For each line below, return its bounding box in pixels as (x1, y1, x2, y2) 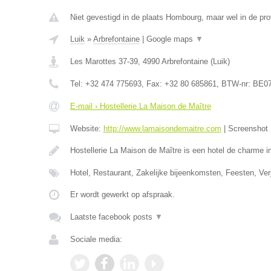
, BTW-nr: (216, 79, 253, 88)
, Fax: (141, 79, 165, 88)
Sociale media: (70, 235, 122, 244)
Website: (70, 124, 103, 133)
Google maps (146, 34, 195, 44)
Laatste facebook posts (70, 212, 155, 221)
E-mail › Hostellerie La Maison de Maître (70, 102, 211, 111)
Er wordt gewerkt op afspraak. (70, 190, 175, 199)
